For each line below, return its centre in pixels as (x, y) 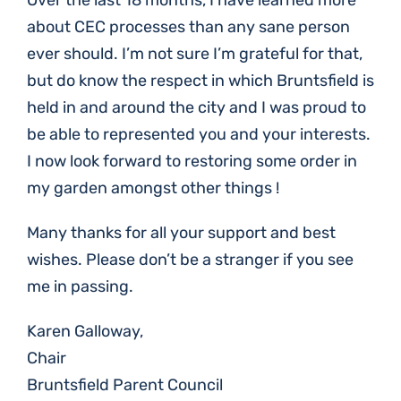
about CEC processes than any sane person (188, 27)
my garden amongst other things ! (153, 188)
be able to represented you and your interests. (199, 134)
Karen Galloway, (85, 331)
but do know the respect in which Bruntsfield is (200, 81)
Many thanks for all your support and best (181, 233)
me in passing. (80, 286)
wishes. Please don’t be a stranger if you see (190, 260)
